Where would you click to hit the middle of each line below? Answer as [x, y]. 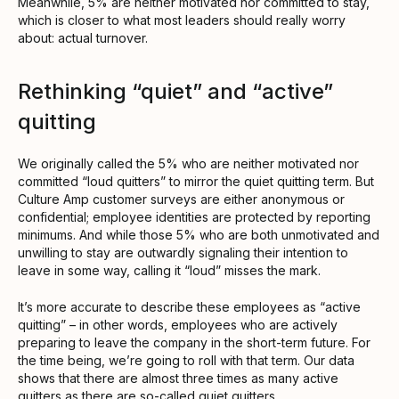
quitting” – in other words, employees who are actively [178, 325]
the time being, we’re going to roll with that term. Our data [186, 361]
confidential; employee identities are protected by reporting [194, 217]
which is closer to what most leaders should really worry [182, 20]
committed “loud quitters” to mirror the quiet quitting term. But [196, 182]
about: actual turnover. [83, 38]
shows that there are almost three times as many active [178, 379]
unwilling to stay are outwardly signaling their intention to [183, 253]
